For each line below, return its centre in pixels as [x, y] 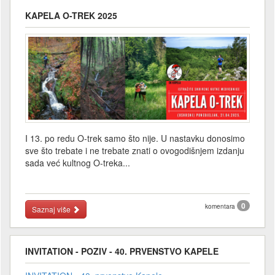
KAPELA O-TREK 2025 [71, 15]
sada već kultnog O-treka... [78, 162]
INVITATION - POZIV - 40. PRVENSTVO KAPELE [122, 251]
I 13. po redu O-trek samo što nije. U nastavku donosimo [135, 138]
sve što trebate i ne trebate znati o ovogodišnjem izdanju [135, 150]
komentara [221, 206]
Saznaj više [52, 209]
